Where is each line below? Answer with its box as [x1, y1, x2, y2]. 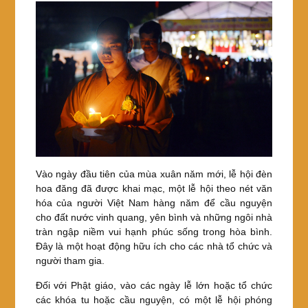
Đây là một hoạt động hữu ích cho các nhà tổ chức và [35, 240, 273, 252]
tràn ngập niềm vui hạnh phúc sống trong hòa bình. [35, 225, 273, 237]
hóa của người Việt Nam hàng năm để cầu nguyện [35, 197, 273, 208]
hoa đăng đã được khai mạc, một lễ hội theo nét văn [35, 182, 273, 194]
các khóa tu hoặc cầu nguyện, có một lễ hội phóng [35, 294, 273, 305]
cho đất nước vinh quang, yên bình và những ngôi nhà [35, 211, 273, 223]
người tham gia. [35, 254, 104, 266]
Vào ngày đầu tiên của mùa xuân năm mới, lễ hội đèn [35, 168, 273, 179]
